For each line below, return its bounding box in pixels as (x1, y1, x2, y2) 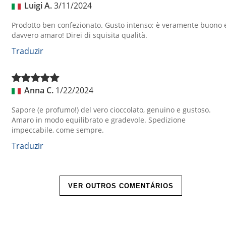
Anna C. (24, 85, 53, 96)
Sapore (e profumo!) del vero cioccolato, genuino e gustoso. (12, 104, 211, 115)
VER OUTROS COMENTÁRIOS (68, 182, 174, 190)
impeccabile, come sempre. (12, 125, 104, 135)
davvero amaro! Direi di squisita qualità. (12, 30, 147, 40)
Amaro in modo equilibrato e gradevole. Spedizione (12, 115, 186, 125)
